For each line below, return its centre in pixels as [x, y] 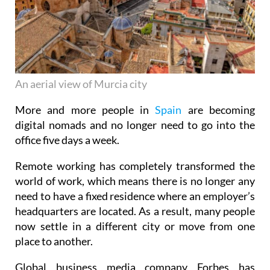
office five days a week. [67, 140]
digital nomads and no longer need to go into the [135, 125]
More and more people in [85, 110]
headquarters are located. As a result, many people [135, 211]
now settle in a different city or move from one [135, 226]
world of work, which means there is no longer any [135, 181]
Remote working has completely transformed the [135, 166]
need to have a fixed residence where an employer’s [135, 196]
